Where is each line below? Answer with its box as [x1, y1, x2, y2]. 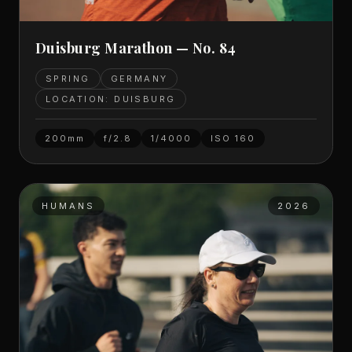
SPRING [46, 72, 90, 84]
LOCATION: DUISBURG [46, 93, 176, 104]
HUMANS [42, 200, 96, 211]
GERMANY [110, 72, 168, 84]
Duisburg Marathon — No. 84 [35, 38, 236, 57]
